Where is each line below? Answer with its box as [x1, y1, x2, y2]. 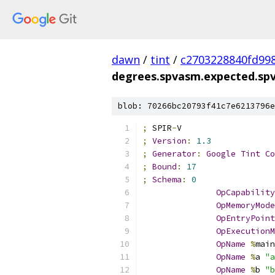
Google [206, 149, 236, 159]
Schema [152, 174, 182, 185]
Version [152, 136, 187, 146]
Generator [152, 149, 196, 159]
